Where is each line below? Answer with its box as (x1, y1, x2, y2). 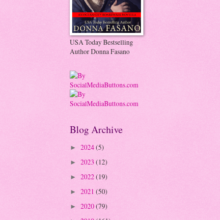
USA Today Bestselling (70, 37, 133, 47)
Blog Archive (70, 123, 123, 136)
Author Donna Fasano (70, 47, 130, 56)
